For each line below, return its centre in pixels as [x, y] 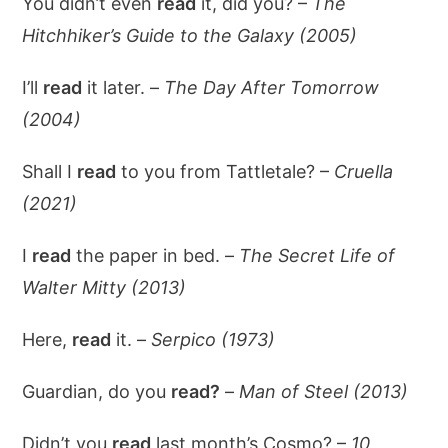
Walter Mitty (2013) [104, 287]
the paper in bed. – [155, 255]
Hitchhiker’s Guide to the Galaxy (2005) [190, 35]
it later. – [123, 87]
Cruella [364, 171]
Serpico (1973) [213, 339]
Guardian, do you [97, 391]
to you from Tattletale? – [225, 171]
